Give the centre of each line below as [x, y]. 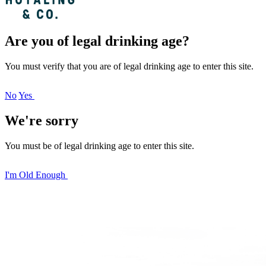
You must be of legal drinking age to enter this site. [99, 145]
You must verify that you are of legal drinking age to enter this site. [129, 66]
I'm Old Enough [36, 175]
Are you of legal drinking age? [97, 41]
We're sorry [42, 120]
